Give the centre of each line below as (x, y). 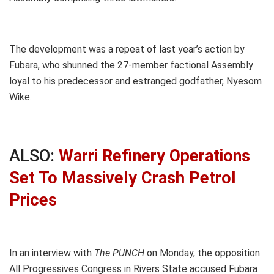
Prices (33, 200)
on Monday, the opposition (203, 253)
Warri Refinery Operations (154, 156)
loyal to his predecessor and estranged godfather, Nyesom (135, 81)
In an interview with (52, 253)
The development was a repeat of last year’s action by (127, 50)
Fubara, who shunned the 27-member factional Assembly (131, 65)
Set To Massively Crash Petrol (123, 178)
